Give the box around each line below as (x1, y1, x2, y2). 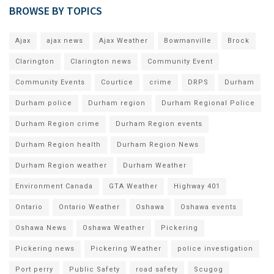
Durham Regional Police (161, 98, 255, 107)
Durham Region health (15, 140, 101, 149)
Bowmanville (164, 36, 212, 45)
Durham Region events (116, 119, 202, 128)
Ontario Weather (59, 202, 120, 211)
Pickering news (15, 244, 75, 253)
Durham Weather (123, 161, 187, 169)
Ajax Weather (99, 36, 148, 45)
